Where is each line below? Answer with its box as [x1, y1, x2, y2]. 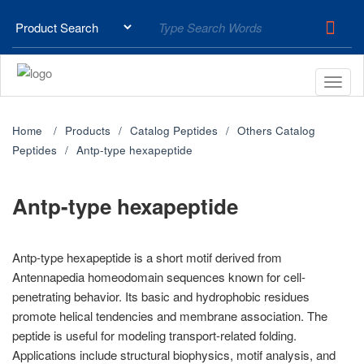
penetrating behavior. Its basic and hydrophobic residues [12, 288, 310, 305]
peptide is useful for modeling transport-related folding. [12, 327, 297, 344]
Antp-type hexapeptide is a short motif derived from [12, 249, 282, 266]
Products [65, 123, 110, 138]
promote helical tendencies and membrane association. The [12, 307, 327, 324]
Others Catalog [237, 123, 315, 138]
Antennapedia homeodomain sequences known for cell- [12, 268, 305, 285]
